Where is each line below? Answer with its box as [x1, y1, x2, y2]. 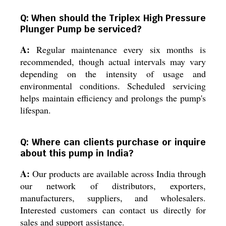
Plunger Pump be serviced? [20, 23, 142, 35]
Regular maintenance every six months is [30, 43, 206, 55]
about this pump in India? [20, 147, 134, 159]
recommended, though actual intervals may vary [20, 55, 206, 68]
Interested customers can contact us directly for [20, 204, 206, 216]
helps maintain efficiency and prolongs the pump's [20, 92, 206, 104]
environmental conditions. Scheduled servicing [20, 80, 206, 92]
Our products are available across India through [30, 167, 206, 180]
